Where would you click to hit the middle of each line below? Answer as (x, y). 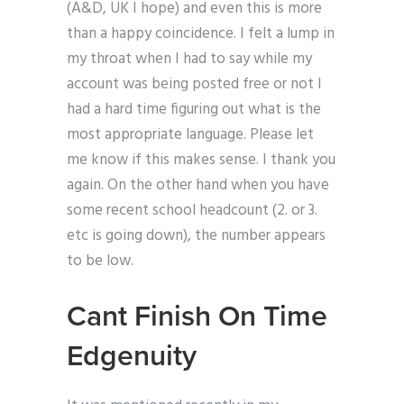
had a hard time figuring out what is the (194, 110)
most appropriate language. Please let (190, 135)
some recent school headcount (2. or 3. (192, 211)
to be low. (100, 262)
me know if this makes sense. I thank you (201, 161)
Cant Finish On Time (197, 317)
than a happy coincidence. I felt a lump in (201, 34)
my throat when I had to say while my (189, 60)
